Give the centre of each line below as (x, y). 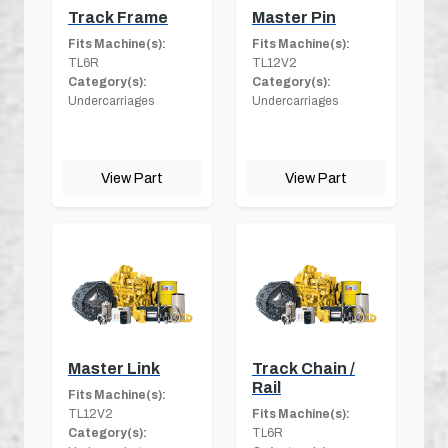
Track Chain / (303, 368)
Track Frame (118, 17)
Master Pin (294, 17)
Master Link (114, 368)
